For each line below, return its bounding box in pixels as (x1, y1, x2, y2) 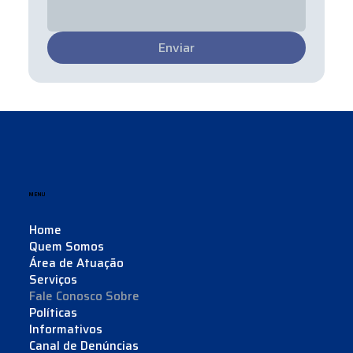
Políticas (28, 303, 77, 323)
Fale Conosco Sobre (28, 287, 139, 307)
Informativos (28, 320, 102, 340)
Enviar (158, 37, 195, 58)
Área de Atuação (28, 254, 124, 273)
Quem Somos (28, 237, 104, 257)
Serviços (28, 270, 77, 290)
